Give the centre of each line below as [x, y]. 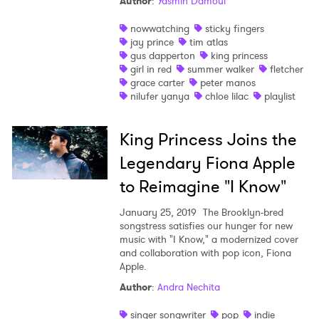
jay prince [152, 42]
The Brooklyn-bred [241, 213]
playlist [279, 96]
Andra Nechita [188, 287]
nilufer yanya [159, 96]
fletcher [286, 69]
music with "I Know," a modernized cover [209, 240]
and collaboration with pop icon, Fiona [205, 253]
